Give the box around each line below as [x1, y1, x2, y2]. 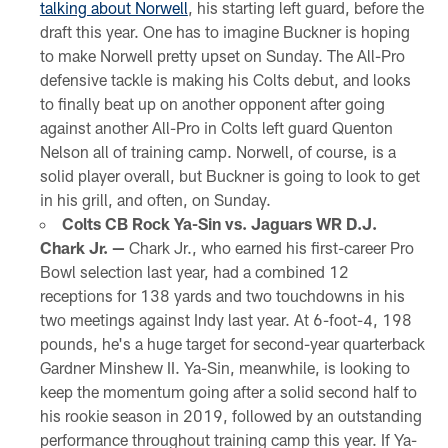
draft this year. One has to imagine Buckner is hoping [39, 22, 410, 42]
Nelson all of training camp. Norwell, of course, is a [39, 142, 396, 162]
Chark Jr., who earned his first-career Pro [124, 238, 414, 258]
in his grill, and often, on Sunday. [39, 190, 271, 210]
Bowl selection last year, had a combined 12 [39, 262, 349, 282]
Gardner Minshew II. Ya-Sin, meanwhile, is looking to [39, 358, 410, 378]
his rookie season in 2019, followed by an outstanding [39, 406, 422, 426]
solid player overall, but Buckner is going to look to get [39, 166, 420, 186]
